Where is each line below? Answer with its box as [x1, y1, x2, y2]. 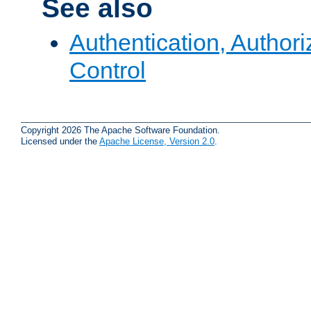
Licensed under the [21, 135, 99, 146]
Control [69, 56, 146, 83]
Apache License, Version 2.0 [99, 135, 215, 146]
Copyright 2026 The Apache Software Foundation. [21, 124, 220, 135]
